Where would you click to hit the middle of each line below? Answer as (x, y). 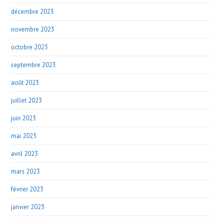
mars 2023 (26, 171)
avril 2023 (25, 153)
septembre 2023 (34, 65)
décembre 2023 (33, 11)
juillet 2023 (27, 100)
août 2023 (25, 82)
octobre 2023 (30, 47)
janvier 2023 (28, 207)
